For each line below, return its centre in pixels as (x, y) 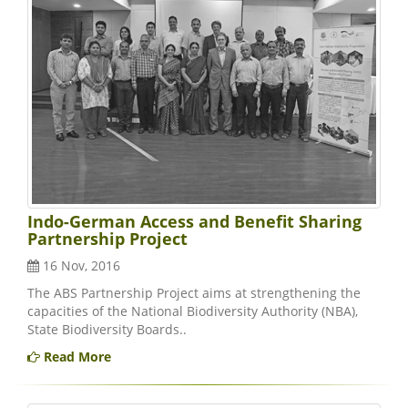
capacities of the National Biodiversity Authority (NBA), (193, 311)
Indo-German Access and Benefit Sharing (194, 222)
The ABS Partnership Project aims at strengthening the (194, 293)
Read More (76, 357)
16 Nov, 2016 (80, 266)
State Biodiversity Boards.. (107, 330)
